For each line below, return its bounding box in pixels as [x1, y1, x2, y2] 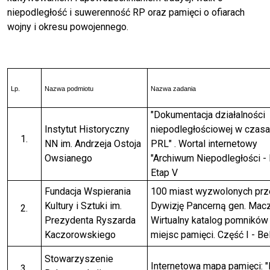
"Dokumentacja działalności [150, 109, 265, 121]
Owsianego [44, 152, 92, 165]
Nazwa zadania [150, 85, 196, 93]
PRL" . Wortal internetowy [150, 138, 257, 150]
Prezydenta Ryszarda [44, 215, 136, 227]
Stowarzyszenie [44, 253, 113, 265]
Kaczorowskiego [44, 229, 116, 241]
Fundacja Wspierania [44, 186, 131, 198]
